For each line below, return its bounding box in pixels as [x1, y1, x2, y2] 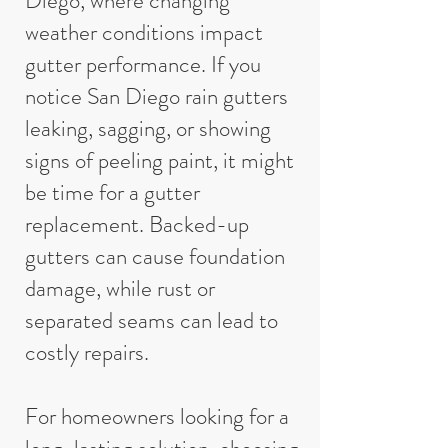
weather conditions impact [25, 16, 263, 49]
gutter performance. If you [25, 48, 261, 81]
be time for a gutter [25, 176, 200, 209]
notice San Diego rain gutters [25, 80, 288, 113]
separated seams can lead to [25, 304, 278, 337]
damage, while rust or [25, 272, 215, 305]
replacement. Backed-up [25, 208, 249, 241]
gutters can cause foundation [25, 240, 285, 273]
